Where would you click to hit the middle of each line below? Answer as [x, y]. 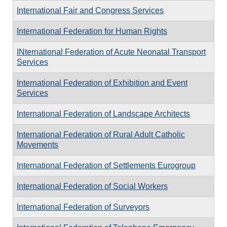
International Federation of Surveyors [83, 207]
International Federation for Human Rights [92, 31]
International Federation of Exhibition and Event [102, 83]
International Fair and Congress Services [90, 10]
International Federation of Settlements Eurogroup [106, 165]
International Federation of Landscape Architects [103, 114]
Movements [37, 145]
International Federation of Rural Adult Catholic [101, 135]
